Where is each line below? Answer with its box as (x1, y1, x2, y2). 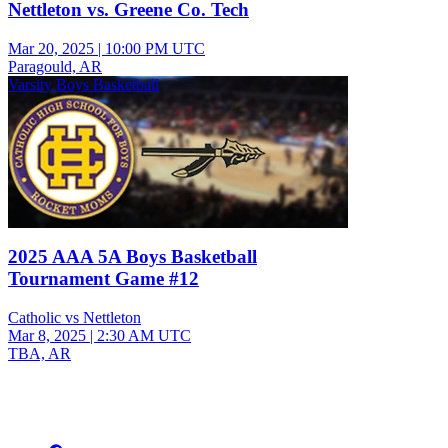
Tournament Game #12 (8, 268, 199, 290)
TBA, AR (8, 345, 71, 363)
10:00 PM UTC (105, 39, 205, 57)
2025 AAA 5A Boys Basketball (8, 246, 257, 268)
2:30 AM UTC (97, 327, 191, 345)
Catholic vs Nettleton (8, 309, 141, 327)
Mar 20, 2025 (8, 39, 94, 57)
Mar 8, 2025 (8, 327, 86, 345)
